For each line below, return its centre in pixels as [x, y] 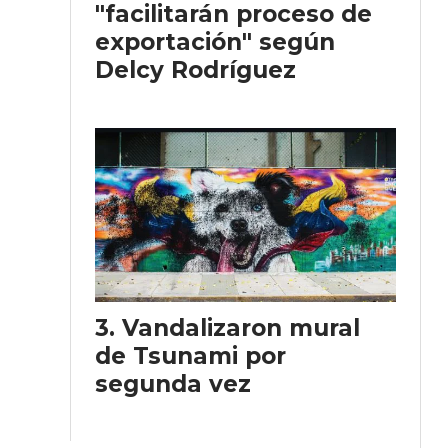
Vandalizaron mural [241, 327]
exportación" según [215, 42]
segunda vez [173, 383]
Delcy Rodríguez [195, 70]
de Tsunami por [190, 355]
